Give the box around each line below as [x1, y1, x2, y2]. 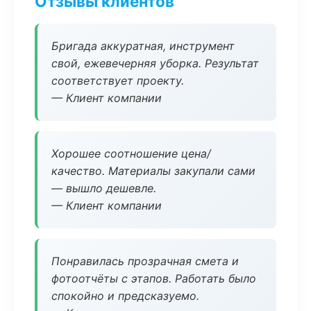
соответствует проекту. [51, 74, 184, 87]
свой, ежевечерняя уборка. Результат [51, 56, 259, 70]
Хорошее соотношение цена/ [51, 146, 211, 160]
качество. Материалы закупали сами [51, 164, 255, 178]
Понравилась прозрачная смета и [51, 254, 239, 268]
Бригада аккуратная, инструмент [51, 39, 235, 53]
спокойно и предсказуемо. [51, 289, 199, 303]
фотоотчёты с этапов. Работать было [51, 271, 256, 285]
